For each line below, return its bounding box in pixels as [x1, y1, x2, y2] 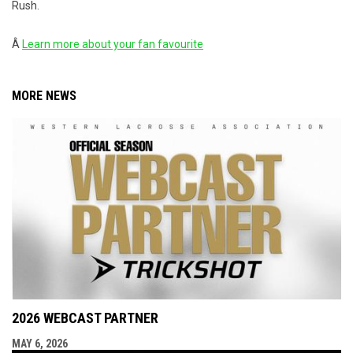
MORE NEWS [12, 88, 76, 103]
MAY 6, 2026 [12, 336, 68, 350]
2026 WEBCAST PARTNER [12, 309, 158, 326]
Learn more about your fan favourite [22, 38, 203, 50]
